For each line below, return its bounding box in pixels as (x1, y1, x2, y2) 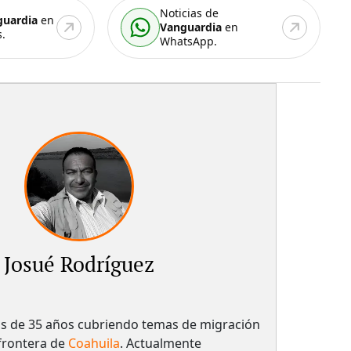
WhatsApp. (160, 33, 218, 49)
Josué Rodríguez (4, 252, 155, 278)
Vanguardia (160, 19, 223, 34)
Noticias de (160, 5, 219, 20)
